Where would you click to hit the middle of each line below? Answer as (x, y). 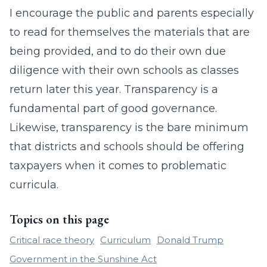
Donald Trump (190, 240)
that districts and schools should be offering (127, 147)
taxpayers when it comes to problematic (118, 166)
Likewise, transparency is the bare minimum (129, 128)
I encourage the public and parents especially (132, 13)
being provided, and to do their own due (118, 51)
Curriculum (125, 240)
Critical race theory (52, 240)
